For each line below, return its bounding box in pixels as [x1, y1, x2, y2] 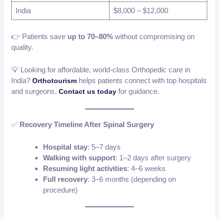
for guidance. [118, 87, 160, 95]
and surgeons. [11, 87, 59, 95]
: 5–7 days [88, 142, 121, 151]
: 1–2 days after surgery [115, 153, 192, 162]
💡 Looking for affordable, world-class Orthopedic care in [11, 65, 191, 74]
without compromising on [113, 32, 195, 41]
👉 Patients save [11, 32, 68, 41]
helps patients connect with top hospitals [77, 76, 207, 85]
